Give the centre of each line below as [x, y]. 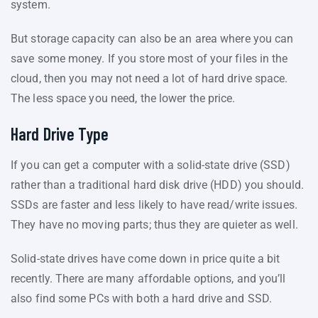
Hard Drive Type [60, 133]
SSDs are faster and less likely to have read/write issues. [154, 204]
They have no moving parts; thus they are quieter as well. [154, 224]
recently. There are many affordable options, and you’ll [148, 278]
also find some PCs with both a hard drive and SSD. [142, 298]
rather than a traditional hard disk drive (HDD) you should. [157, 185]
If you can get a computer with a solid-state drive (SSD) [150, 165]
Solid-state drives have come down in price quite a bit [146, 258]
